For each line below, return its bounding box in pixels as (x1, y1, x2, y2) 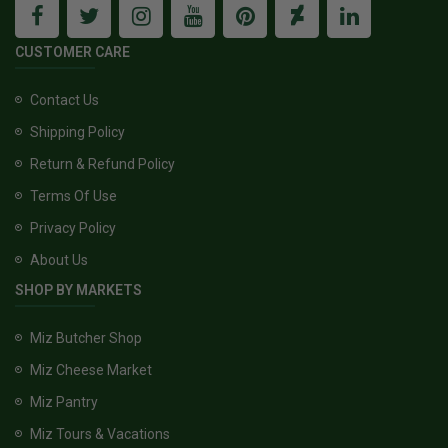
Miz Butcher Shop (30, 329, 142, 346)
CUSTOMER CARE (15, 43, 130, 60)
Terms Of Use (30, 187, 117, 204)
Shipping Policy (30, 123, 125, 140)
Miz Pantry (30, 393, 98, 410)
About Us (30, 251, 88, 268)
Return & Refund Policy (30, 155, 175, 172)
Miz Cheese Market (30, 361, 152, 378)
